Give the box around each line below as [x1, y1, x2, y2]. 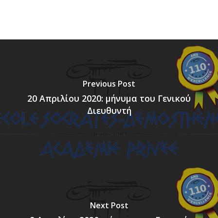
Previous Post [83, 78, 135, 89]
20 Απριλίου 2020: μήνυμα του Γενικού [27, 92, 191, 104]
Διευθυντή [87, 104, 131, 116]
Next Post [90, 200, 128, 211]
